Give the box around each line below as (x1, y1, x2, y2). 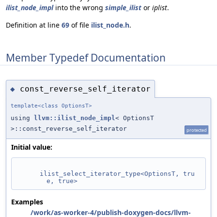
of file (69, 20, 91, 30)
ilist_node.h (91, 20, 129, 30)
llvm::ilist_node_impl (34, 114, 115, 122)
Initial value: (11, 142, 52, 152)
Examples (11, 197, 43, 207)
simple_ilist (105, 3, 141, 13)
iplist (152, 3, 167, 13)
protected (186, 127, 207, 134)
